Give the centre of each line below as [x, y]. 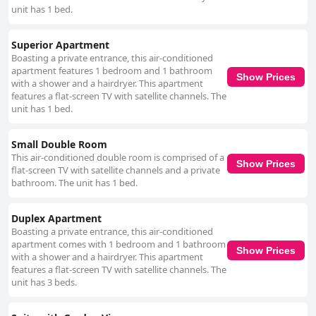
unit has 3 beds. [44, 282]
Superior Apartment [60, 45]
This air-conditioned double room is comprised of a [118, 158]
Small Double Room [59, 145]
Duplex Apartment [56, 219]
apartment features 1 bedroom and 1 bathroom [112, 71]
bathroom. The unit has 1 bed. [74, 183]
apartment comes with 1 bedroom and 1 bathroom [119, 244]
